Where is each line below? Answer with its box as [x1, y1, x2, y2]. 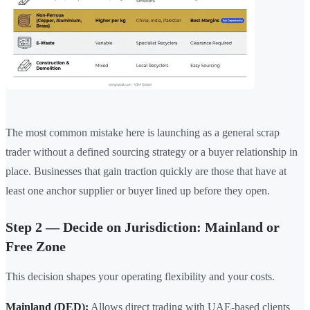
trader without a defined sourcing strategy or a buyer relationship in [6, 146, 298, 158]
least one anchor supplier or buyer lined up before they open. [6, 185, 270, 197]
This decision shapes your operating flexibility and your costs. [6, 271, 275, 283]
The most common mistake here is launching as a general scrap [6, 127, 280, 139]
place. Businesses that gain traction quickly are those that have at [6, 165, 286, 178]
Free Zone [6, 239, 66, 255]
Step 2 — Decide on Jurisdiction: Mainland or [6, 219, 280, 235]
